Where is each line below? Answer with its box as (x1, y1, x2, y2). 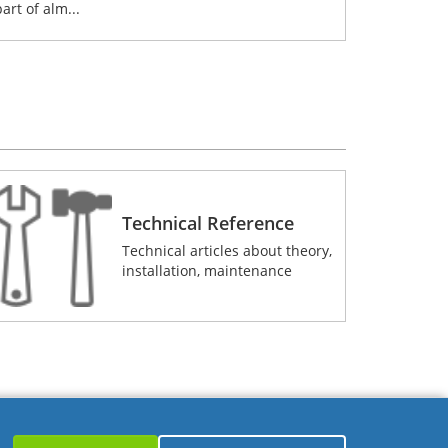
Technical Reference (122, 211, 295, 236)
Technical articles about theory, (122, 241, 333, 261)
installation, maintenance (122, 261, 293, 281)
